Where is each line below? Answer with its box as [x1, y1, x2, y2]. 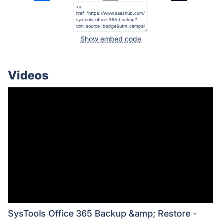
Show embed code [80, 35, 141, 43]
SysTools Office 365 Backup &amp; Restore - [8, 208, 197, 219]
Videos [8, 68, 48, 83]
